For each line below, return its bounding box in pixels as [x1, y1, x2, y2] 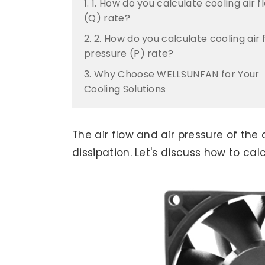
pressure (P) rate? [84, 47, 174, 60]
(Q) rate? [84, 11, 130, 25]
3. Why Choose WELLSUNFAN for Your [84, 67, 260, 81]
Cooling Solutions [84, 82, 166, 96]
